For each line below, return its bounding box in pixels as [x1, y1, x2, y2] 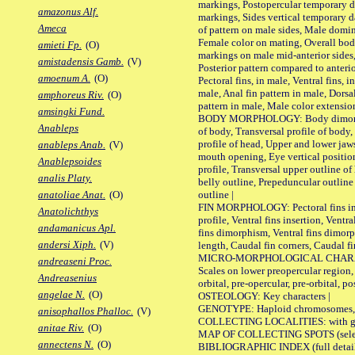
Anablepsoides [38, 155, 101, 168]
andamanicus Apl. [38, 222, 116, 235]
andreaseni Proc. [38, 255, 112, 268]
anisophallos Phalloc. [38, 305, 133, 318]
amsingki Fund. [38, 105, 105, 118]
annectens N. [38, 338, 94, 351]
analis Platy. [38, 172, 92, 185]
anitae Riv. [38, 322, 84, 334]
